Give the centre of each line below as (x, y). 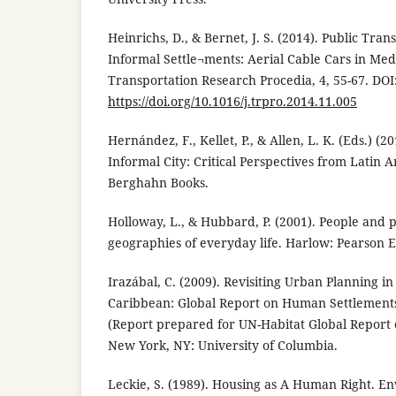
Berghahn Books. (158, 182)
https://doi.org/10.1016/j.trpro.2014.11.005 (232, 101)
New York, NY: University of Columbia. (223, 345)
